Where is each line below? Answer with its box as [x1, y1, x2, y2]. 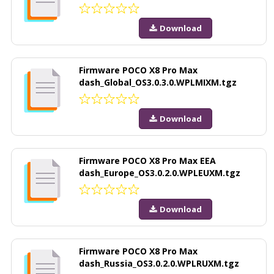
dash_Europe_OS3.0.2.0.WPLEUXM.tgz [79, 167, 240, 179]
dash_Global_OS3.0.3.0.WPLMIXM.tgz [79, 76, 237, 89]
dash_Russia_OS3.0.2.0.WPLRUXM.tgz [79, 257, 239, 269]
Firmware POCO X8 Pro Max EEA [79, 155, 216, 166]
